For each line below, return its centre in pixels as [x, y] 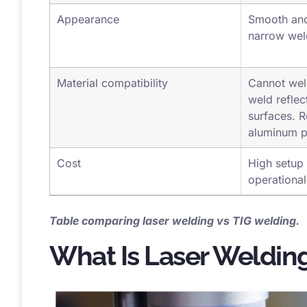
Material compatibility [112, 102]
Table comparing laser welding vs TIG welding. [174, 240]
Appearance [88, 38]
